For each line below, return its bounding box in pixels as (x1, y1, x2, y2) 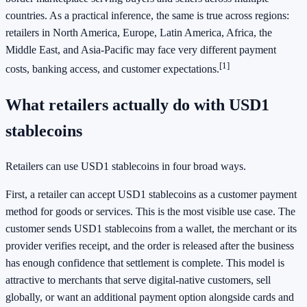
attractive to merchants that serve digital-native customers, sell (5, 273, 271, 286)
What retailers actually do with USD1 (5, 95, 269, 114)
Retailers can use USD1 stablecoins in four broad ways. (5, 160, 246, 172)
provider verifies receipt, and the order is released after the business (5, 239, 294, 251)
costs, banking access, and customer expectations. (5, 63, 219, 75)
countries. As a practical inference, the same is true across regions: (5, 10, 289, 22)
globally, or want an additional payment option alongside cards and (5, 291, 294, 303)
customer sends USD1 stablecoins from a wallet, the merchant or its (5, 222, 297, 234)
